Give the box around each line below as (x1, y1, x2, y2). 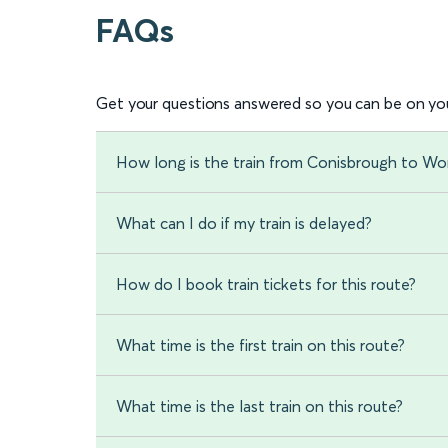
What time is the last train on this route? (116, 396, 403, 416)
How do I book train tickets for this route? (116, 274, 416, 294)
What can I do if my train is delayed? (116, 213, 372, 233)
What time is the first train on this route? (116, 335, 405, 355)
